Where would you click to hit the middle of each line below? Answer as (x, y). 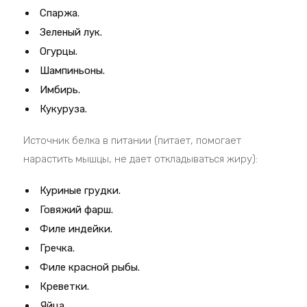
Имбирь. (60, 90)
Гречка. (58, 248)
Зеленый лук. (71, 32)
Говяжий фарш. (77, 210)
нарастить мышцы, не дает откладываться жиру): (141, 159)
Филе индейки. (76, 229)
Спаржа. (60, 13)
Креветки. (65, 286)
